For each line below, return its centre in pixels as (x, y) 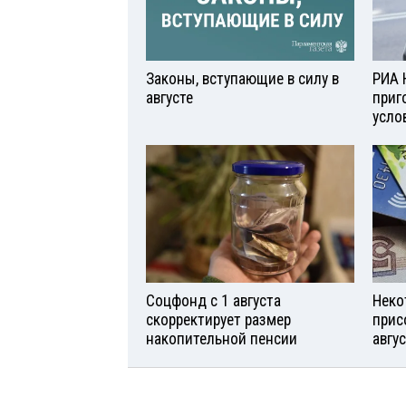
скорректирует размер (218, 320)
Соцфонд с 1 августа (213, 301)
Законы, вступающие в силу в (242, 78)
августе (169, 97)
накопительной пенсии (222, 339)
